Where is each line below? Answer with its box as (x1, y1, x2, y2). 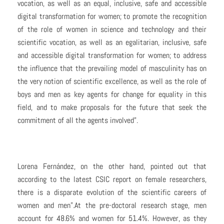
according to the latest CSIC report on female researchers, (17, 174, 206, 185)
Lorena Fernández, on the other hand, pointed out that (17, 161, 206, 172)
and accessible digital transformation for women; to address (17, 50, 206, 61)
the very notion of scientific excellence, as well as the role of (17, 76, 206, 87)
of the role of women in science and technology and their (17, 24, 206, 35)
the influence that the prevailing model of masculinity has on (17, 63, 206, 74)
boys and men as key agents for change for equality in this (17, 89, 206, 100)
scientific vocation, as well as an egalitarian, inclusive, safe (17, 37, 206, 48)
